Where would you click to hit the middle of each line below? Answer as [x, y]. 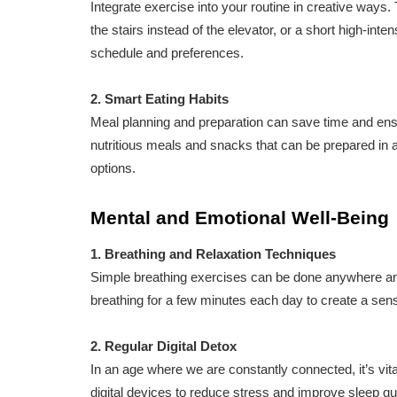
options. [113, 168]
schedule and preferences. [167, 53]
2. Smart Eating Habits [160, 99]
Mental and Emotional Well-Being [240, 218]
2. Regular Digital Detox [163, 346]
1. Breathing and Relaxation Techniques [213, 254]
